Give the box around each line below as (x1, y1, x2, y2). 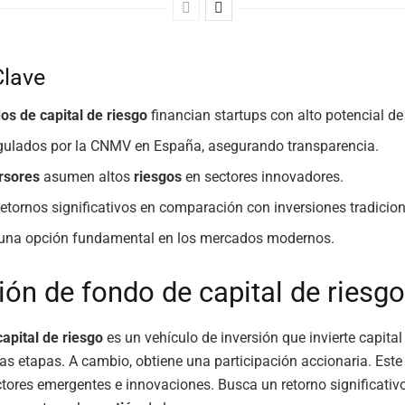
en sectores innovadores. (182, 168, 344, 186)
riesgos (134, 168, 183, 186)
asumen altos (40, 168, 135, 186)
